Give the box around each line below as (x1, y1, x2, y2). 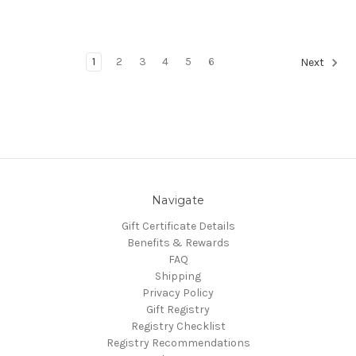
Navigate (152, 192, 204, 207)
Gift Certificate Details (121, 219, 235, 233)
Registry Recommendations (106, 335, 250, 350)
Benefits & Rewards (126, 235, 230, 250)
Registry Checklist (130, 319, 226, 333)
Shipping (155, 269, 201, 283)
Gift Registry (146, 302, 210, 316)
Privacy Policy (142, 285, 214, 300)
